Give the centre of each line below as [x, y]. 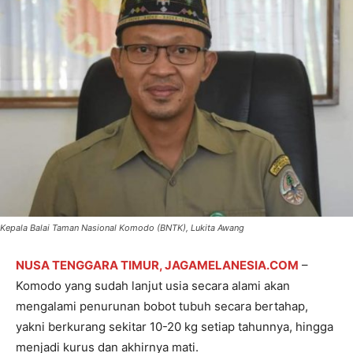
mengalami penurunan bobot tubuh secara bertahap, [162, 306]
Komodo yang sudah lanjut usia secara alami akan [153, 285]
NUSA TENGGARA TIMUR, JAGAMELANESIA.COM [157, 265]
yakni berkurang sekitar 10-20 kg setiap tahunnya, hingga [175, 326]
